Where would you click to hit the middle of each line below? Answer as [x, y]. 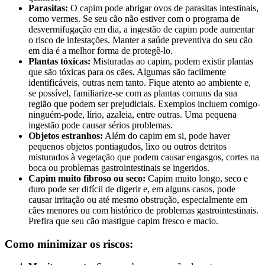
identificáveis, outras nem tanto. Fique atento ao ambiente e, [140, 82]
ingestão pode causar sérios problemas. [101, 125]
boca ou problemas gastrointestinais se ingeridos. [119, 167]
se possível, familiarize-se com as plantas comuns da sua [133, 93]
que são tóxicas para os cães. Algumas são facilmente [127, 72]
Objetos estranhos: [66, 135]
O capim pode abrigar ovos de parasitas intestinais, [163, 8]
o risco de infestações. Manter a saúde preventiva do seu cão [140, 40]
